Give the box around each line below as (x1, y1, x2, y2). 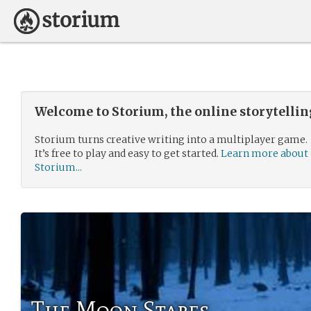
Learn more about (221, 147, 308, 160)
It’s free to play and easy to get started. (35, 147, 221, 160)
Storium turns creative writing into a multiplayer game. (35, 133, 308, 146)
